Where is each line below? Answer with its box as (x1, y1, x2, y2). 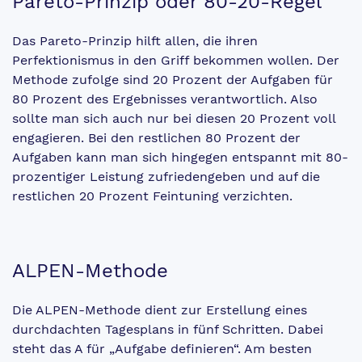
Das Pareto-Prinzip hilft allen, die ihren (12, 32, 258, 48)
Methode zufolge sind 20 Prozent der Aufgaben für (12, 71, 333, 87)
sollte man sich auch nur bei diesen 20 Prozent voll (12, 110, 335, 126)
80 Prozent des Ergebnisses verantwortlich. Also (12, 90, 318, 107)
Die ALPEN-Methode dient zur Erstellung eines (12, 301, 307, 318)
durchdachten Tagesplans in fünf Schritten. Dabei (12, 321, 323, 337)
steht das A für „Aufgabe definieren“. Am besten (12, 340, 312, 356)
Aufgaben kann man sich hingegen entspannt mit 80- (12, 149, 348, 165)
